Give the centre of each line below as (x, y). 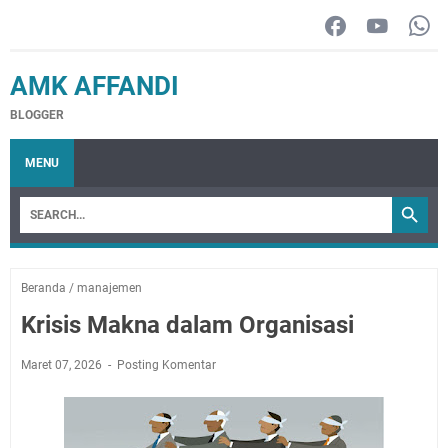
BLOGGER (37, 115)
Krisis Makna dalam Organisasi (187, 325)
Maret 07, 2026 (63, 365)
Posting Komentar (166, 365)
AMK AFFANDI (94, 86)
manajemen (109, 288)
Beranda (43, 288)
